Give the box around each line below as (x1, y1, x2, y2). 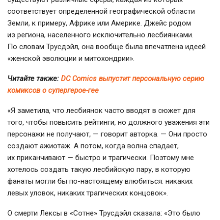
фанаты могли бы (7, 176, 69, 186)
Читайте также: (7, 74, 61, 83)
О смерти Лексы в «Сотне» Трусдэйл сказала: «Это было (7, 208, 200, 218)
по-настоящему (69, 176, 123, 186)
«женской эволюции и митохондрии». (7, 54, 135, 63)
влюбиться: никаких (123, 176, 192, 186)
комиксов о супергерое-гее (7, 85, 99, 95)
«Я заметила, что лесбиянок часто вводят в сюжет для (7, 106, 195, 115)
